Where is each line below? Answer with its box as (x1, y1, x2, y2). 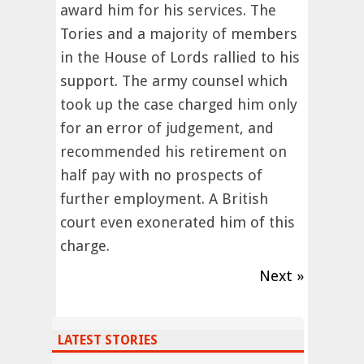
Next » (259, 267, 304, 285)
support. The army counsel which (60, 72, 288, 90)
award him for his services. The (60, 2, 276, 19)
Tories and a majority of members (60, 25, 297, 43)
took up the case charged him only (60, 96, 297, 114)
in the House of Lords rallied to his (60, 49, 300, 67)
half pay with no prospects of (60, 167, 262, 184)
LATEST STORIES (58, 332, 158, 349)
